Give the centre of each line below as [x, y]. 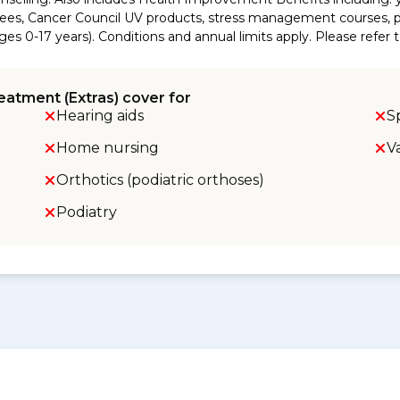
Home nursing [107, 148]
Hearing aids [100, 116]
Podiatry [86, 212]
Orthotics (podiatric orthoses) [160, 180]
